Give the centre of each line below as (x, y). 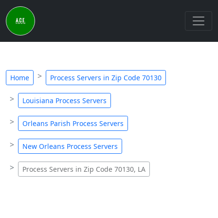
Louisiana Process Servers (64, 100)
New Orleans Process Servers (70, 146)
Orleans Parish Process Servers (73, 123)
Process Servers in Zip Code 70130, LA (84, 169)
